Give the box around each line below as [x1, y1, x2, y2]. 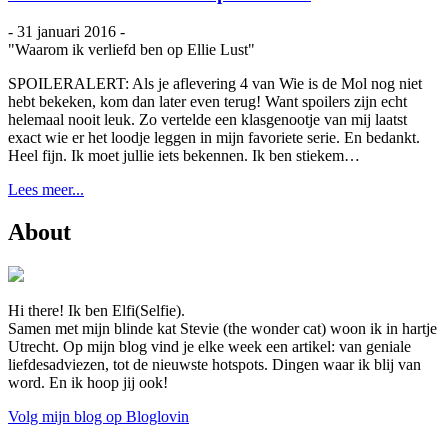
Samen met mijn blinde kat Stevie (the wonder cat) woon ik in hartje [8, 320, 437, 338]
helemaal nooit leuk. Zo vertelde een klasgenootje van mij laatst [8, 111, 407, 129]
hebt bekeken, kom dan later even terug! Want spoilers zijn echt [8, 93, 407, 111]
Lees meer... [8, 181, 84, 199]
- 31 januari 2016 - [8, 23, 125, 41]
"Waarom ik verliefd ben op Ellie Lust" [8, 41, 255, 59]
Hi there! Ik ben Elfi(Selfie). [8, 302, 185, 320]
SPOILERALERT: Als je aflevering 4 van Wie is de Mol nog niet [8, 75, 422, 93]
